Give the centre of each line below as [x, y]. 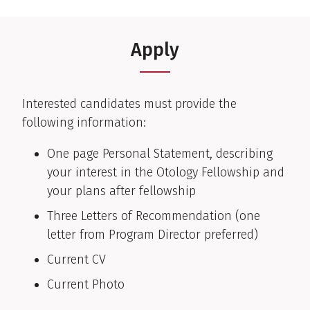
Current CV [76, 259]
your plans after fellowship [121, 191]
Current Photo [86, 284]
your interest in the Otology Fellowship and [166, 172]
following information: [84, 122]
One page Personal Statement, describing [160, 153]
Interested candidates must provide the [129, 103]
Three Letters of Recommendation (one [154, 216]
